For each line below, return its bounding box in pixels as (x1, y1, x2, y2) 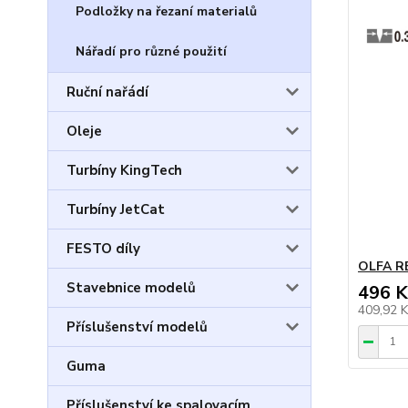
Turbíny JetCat (66, 200, 165, 219)
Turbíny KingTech (66, 161, 182, 179)
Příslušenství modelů (66, 318, 208, 336)
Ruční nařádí (66, 83, 148, 101)
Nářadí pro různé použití (76, 43, 227, 60)
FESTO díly (66, 240, 140, 258)
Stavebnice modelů (66, 279, 196, 297)
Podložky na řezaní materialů (76, 3, 257, 20)
